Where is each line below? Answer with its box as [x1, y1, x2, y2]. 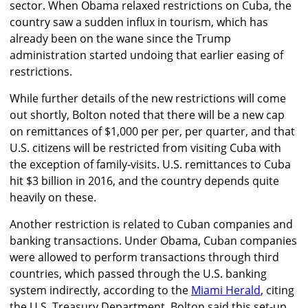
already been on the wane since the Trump [10, 30, 231, 46]
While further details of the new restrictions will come [10, 90, 286, 106]
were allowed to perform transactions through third [10, 249, 279, 265]
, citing [261, 282, 294, 298]
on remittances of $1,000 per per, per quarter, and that [10, 123, 295, 139]
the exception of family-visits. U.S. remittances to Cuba [10, 156, 291, 172]
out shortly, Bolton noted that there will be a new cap [10, 107, 285, 122]
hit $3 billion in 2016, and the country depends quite [10, 173, 279, 188]
